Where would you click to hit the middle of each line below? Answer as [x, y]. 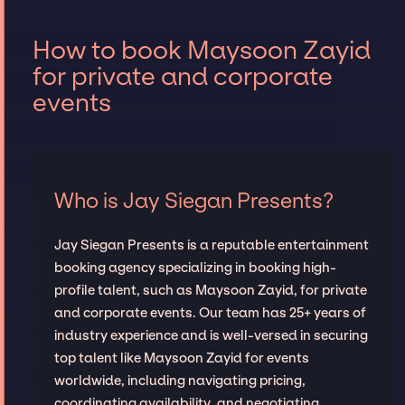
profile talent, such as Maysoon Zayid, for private [210, 290]
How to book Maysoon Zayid [201, 50]
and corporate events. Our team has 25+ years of [210, 312]
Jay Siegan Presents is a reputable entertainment [211, 245]
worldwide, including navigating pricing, [179, 380]
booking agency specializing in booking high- [195, 267]
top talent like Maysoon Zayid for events [181, 358]
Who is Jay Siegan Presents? [193, 200]
